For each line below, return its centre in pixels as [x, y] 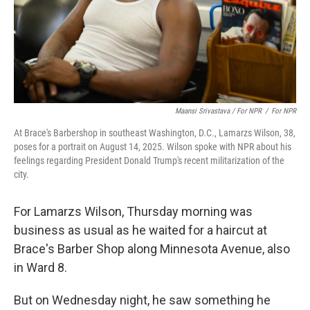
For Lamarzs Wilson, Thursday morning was [133, 211]
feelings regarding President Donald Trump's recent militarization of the [149, 161]
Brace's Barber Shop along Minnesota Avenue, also [152, 249]
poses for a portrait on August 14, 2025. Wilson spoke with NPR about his [153, 147]
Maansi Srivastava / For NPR [218, 111]
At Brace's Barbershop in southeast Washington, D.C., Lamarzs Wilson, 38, [155, 133]
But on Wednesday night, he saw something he [142, 300]
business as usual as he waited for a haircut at [140, 230]
